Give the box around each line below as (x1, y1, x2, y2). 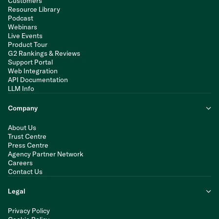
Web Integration (8, 66, 58, 76)
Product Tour (8, 40, 47, 49)
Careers (8, 158, 33, 168)
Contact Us (8, 167, 43, 176)
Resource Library (8, 5, 60, 14)
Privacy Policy (8, 206, 50, 216)
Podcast (8, 14, 33, 23)
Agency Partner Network (8, 150, 84, 159)
